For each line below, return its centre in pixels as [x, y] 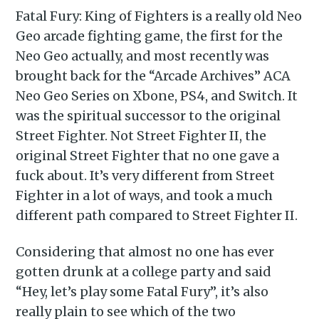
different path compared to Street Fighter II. [157, 216]
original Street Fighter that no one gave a [148, 156]
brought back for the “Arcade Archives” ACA [153, 76]
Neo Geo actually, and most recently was [143, 56]
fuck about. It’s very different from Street [146, 176]
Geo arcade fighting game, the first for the [150, 36]
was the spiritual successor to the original [148, 116]
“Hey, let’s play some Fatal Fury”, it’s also [142, 292]
